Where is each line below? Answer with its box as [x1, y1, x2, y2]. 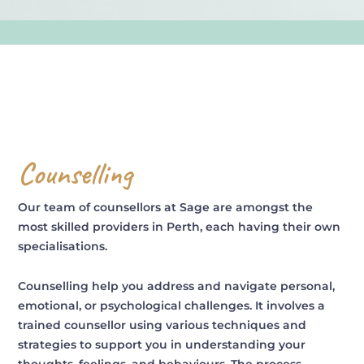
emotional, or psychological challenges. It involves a [18, 298, 326, 313]
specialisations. [18, 239, 108, 253]
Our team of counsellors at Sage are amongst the [18, 200, 314, 214]
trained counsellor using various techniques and [18, 318, 307, 332]
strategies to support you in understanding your [18, 337, 306, 352]
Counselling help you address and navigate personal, [18, 279, 336, 293]
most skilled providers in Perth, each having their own [18, 219, 341, 234]
